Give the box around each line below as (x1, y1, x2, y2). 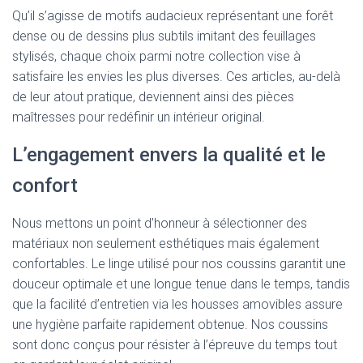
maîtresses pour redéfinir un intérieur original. (12, 109, 265, 125)
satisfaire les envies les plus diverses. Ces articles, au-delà (12, 68, 340, 84)
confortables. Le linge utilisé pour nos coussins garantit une (12, 255, 346, 271)
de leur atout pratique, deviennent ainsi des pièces (12, 88, 294, 105)
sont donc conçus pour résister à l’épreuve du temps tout (12, 336, 337, 352)
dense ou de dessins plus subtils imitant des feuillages (12, 28, 316, 44)
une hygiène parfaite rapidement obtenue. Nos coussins (12, 316, 328, 332)
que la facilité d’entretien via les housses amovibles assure (12, 296, 343, 312)
